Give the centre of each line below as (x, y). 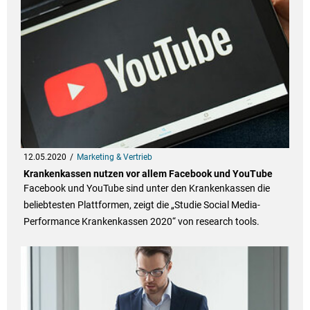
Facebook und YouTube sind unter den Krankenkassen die (146, 189)
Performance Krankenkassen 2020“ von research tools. (141, 222)
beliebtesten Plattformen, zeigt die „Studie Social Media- (142, 205)
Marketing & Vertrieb (114, 157)
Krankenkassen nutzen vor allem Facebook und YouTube (148, 174)
